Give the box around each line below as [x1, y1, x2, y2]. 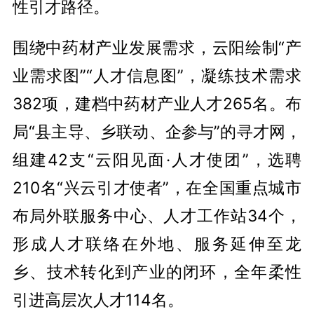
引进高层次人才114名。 [12, 289, 184, 309]
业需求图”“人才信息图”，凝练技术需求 [12, 65, 302, 85]
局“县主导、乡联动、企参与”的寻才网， [12, 121, 302, 141]
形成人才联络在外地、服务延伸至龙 [12, 233, 302, 253]
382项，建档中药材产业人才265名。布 [12, 93, 302, 113]
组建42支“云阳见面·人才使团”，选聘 [12, 149, 302, 169]
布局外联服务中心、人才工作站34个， [12, 205, 302, 225]
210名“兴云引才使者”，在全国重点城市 [12, 177, 302, 197]
